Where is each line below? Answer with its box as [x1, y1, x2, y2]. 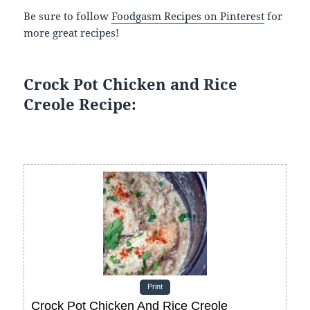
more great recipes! [24, 25, 120, 39]
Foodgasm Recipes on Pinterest [111, 8, 265, 23]
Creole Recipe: [24, 93, 137, 114]
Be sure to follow [24, 8, 112, 23]
